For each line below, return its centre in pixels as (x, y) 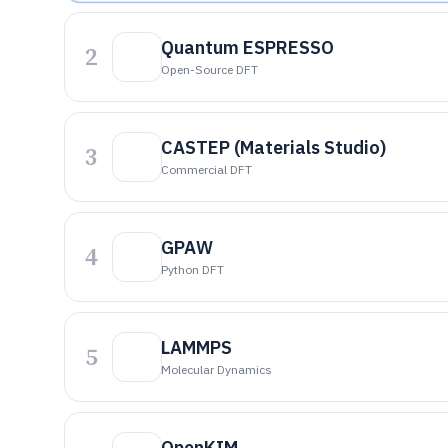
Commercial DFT (206, 169)
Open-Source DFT (209, 69)
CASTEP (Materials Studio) (273, 147)
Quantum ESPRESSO (247, 47)
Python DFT (192, 269)
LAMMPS (196, 347)
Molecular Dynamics (216, 369)
